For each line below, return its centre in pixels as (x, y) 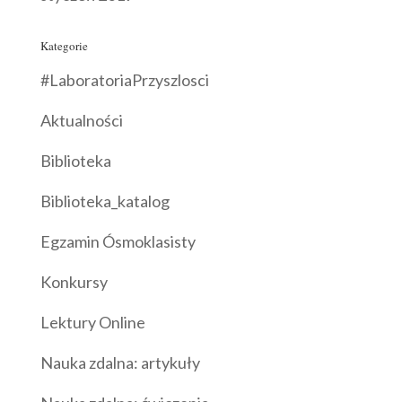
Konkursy (74, 281)
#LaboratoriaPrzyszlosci (124, 79)
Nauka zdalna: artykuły (120, 362)
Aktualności (81, 120)
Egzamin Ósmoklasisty (118, 241)
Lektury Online (92, 322)
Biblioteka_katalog (105, 201)
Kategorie (64, 45)
